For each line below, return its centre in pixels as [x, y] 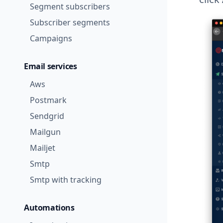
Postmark [48, 100]
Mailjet [43, 148]
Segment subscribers [70, 6]
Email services [51, 66]
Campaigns [51, 38]
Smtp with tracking [66, 180]
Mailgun [45, 132]
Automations [49, 208]
